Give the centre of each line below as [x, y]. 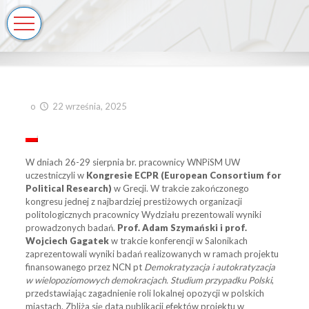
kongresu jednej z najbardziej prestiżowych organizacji [134, 201]
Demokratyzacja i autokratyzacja [209, 267]
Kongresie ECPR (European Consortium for [184, 175]
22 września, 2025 [89, 106]
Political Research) [69, 188]
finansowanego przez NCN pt [84, 267]
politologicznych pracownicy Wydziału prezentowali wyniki [144, 215]
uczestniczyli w [56, 175]
